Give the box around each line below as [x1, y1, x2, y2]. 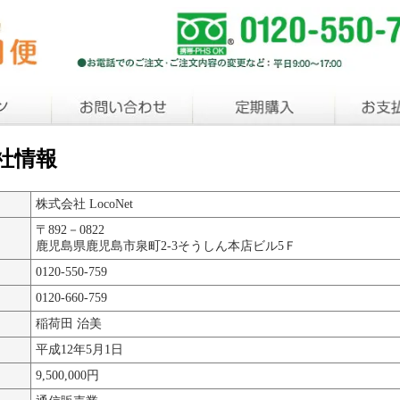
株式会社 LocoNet [36, 197, 133, 212]
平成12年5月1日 [36, 343, 123, 357]
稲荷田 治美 [36, 317, 102, 331]
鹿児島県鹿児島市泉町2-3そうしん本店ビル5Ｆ [36, 239, 296, 254]
